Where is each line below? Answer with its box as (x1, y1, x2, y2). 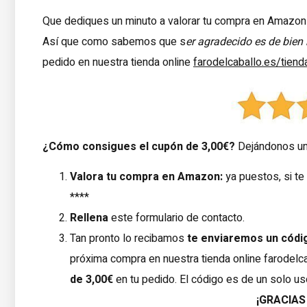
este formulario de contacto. (108, 210, 245, 227)
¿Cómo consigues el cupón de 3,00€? (42, 138, 235, 155)
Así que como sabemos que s (42, 34, 186, 51)
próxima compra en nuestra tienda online (70, 251, 264, 268)
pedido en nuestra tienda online (42, 54, 193, 71)
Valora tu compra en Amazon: (70, 169, 225, 186)
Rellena (70, 210, 108, 227)
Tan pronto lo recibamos (70, 230, 187, 247)
